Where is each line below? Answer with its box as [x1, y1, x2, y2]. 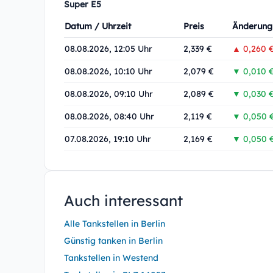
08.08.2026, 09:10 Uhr [65, 88, 153, 99]
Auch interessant [64, 191, 183, 210]
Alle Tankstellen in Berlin [64, 218, 165, 229]
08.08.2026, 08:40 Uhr [65, 111, 154, 122]
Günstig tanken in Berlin [64, 235, 163, 246]
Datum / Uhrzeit [65, 21, 131, 32]
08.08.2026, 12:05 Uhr [65, 43, 152, 54]
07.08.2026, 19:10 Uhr [65, 133, 151, 144]
